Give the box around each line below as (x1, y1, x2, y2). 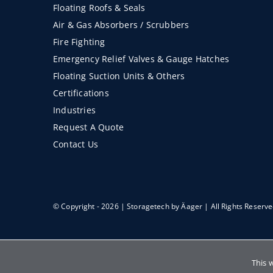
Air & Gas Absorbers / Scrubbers (52, 19, 190, 31)
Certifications (52, 87, 109, 99)
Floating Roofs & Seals (52, 2, 146, 14)
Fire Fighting (52, 36, 105, 48)
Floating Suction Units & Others (52, 70, 185, 82)
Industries (52, 104, 96, 116)
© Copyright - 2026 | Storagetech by (52, 201, 182, 212)
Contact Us (52, 138, 99, 151)
